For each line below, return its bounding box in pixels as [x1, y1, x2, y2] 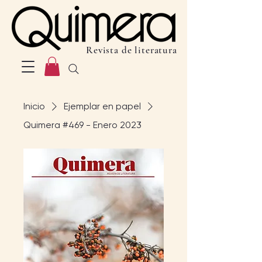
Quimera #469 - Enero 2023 [23, 119, 142, 131]
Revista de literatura [86, 44, 177, 56]
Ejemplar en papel [64, 101, 141, 112]
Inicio [23, 101, 45, 112]
